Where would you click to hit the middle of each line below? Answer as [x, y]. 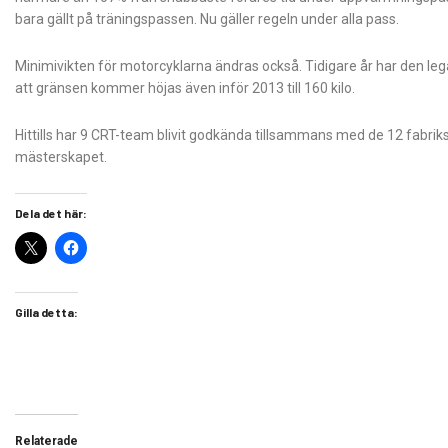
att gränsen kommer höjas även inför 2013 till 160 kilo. [185, 87]
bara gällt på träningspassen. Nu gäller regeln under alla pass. [207, 18]
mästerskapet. [61, 156]
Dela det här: [51, 212]
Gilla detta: [46, 311]
